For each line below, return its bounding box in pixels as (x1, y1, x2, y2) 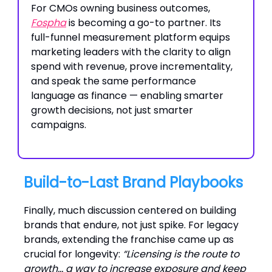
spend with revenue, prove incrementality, (31, 59, 233, 73)
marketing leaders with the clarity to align (31, 45, 231, 59)
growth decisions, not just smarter (31, 103, 193, 117)
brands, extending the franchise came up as (24, 233, 234, 246)
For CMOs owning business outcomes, (31, 1, 210, 15)
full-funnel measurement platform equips (31, 30, 230, 44)
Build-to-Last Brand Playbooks (24, 172, 243, 192)
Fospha (31, 16, 66, 30)
